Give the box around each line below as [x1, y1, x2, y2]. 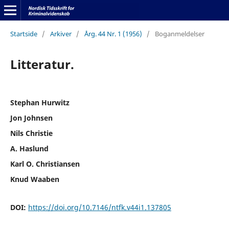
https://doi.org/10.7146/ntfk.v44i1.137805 [28, 202, 171, 212]
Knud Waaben [10, 174, 59, 184]
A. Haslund [10, 143, 49, 153]
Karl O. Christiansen [10, 158, 80, 169]
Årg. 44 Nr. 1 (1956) [84, 29, 142, 38]
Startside [10, 29, 37, 38]
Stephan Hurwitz [10, 97, 70, 107]
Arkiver [50, 29, 72, 38]
